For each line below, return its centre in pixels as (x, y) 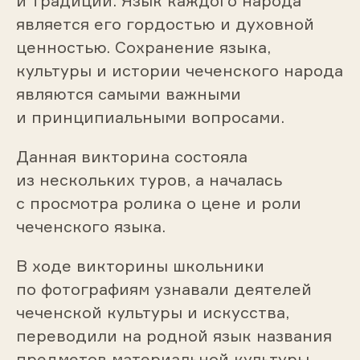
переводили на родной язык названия (174, 335)
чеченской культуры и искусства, (152, 312)
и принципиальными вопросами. (150, 117)
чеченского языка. (90, 227)
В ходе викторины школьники (140, 265)
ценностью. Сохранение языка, (143, 47)
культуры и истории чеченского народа (179, 71)
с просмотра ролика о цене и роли (158, 203)
